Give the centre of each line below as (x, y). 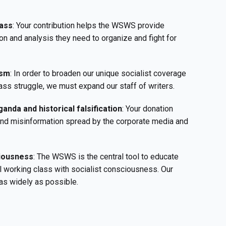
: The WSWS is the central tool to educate (106, 157)
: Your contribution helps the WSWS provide (89, 25)
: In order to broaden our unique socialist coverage (98, 73)
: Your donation (148, 109)
